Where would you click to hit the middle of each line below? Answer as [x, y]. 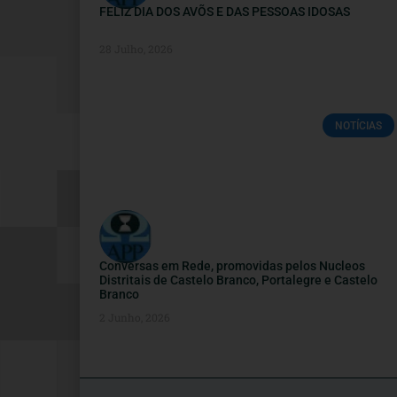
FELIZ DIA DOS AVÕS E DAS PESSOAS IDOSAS [225, 12]
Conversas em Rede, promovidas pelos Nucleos [232, 266]
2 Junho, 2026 [135, 318]
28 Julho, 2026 [136, 49]
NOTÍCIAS [358, 125]
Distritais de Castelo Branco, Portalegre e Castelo [238, 280]
